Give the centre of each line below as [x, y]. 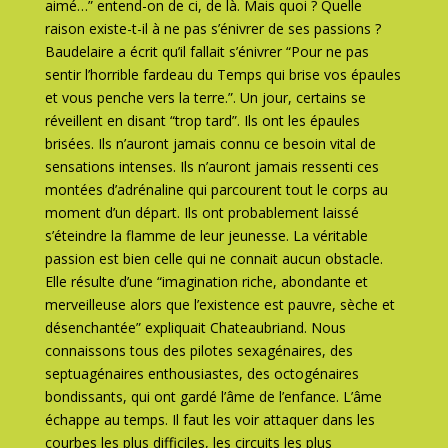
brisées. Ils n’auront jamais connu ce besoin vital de [210, 143]
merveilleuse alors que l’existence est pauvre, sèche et [219, 304]
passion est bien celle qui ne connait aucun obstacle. [213, 258]
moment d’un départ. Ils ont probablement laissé [201, 212]
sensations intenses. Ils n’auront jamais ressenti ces [211, 166]
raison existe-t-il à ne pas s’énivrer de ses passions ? [212, 28]
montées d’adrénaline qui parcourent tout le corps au [216, 189]
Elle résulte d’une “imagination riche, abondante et [206, 281]
